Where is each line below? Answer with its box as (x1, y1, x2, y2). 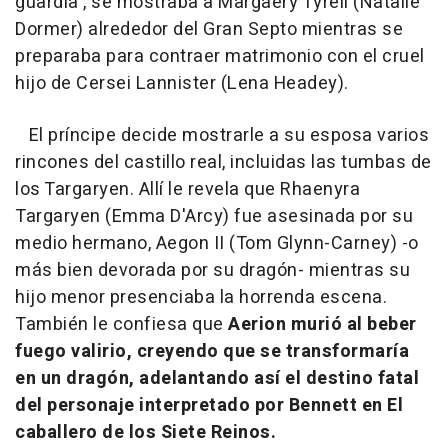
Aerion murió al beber (228, 310, 417, 338)
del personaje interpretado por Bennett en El (15, 391, 403, 419)
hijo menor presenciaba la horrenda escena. (15, 283, 387, 311)
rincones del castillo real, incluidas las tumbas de (15, 148, 432, 176)
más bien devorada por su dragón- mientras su (15, 256, 410, 284)
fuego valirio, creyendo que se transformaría (15, 337, 409, 365)
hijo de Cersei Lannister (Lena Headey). (15, 69, 349, 97)
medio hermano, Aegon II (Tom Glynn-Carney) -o (15, 229, 419, 257)
